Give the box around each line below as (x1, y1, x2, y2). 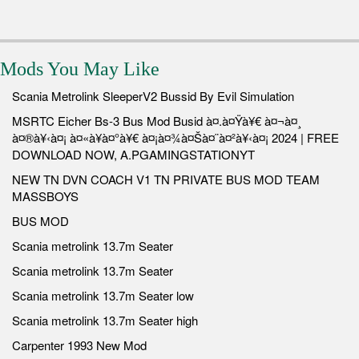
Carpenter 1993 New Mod (12, 336, 147, 353)
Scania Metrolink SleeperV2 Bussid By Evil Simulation (12, 87, 294, 104)
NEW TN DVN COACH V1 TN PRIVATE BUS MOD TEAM (12, 170, 320, 188)
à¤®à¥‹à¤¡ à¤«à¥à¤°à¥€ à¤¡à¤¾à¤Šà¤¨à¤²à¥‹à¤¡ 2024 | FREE (12, 128, 339, 146)
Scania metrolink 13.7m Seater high (12, 311, 198, 329)
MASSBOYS (12, 187, 79, 204)
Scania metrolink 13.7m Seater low (12, 286, 194, 304)
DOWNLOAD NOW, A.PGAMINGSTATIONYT (12, 145, 255, 163)
